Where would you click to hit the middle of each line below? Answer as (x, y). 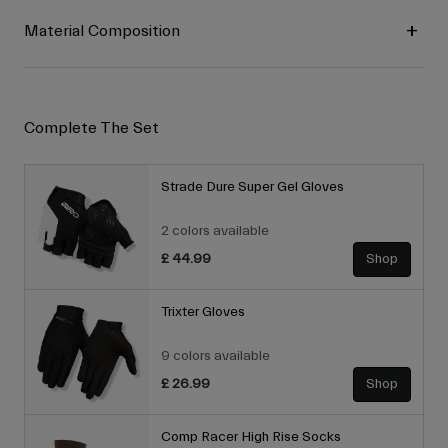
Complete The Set (91, 128)
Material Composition (102, 31)
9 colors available (215, 356)
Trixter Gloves (203, 312)
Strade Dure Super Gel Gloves (252, 187)
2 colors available (215, 231)
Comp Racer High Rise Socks (252, 437)
